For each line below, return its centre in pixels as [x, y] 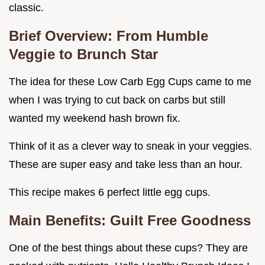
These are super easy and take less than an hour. [126, 165]
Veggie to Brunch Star [83, 54]
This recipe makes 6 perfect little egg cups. [110, 193]
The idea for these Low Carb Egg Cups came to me [130, 82]
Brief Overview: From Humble [109, 36]
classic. [26, 8]
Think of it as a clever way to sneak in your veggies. [130, 146]
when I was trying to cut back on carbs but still [117, 100]
